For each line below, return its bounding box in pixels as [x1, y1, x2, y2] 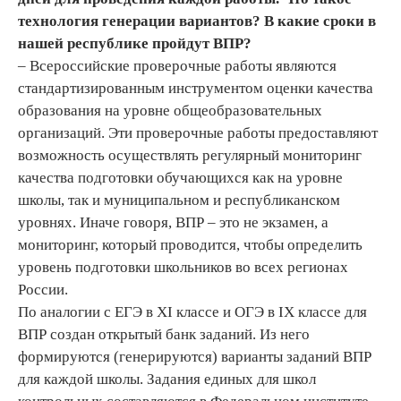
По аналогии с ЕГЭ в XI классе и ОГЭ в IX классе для [18, 303, 367, 320]
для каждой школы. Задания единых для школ [18, 370, 316, 388]
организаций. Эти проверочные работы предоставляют [18, 124, 378, 141]
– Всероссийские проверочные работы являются [18, 56, 337, 74]
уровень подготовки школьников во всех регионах [18, 258, 348, 276]
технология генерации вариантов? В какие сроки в [18, 12, 376, 30]
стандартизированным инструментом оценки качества [18, 79, 373, 97]
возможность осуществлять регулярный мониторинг [18, 146, 362, 164]
